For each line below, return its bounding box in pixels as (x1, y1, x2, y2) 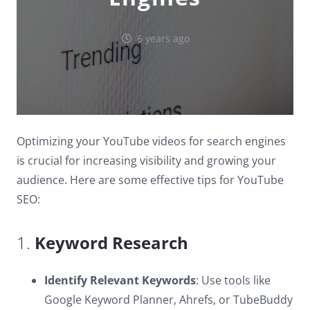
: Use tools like (196, 273, 271, 288)
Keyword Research (35, 231, 188, 254)
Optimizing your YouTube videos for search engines (17, 134, 286, 149)
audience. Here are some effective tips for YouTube (17, 172, 284, 188)
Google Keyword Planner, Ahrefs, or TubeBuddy (44, 292, 293, 307)
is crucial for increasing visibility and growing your (17, 153, 276, 168)
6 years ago (136, 32, 190, 45)
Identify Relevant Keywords (44, 273, 196, 288)
